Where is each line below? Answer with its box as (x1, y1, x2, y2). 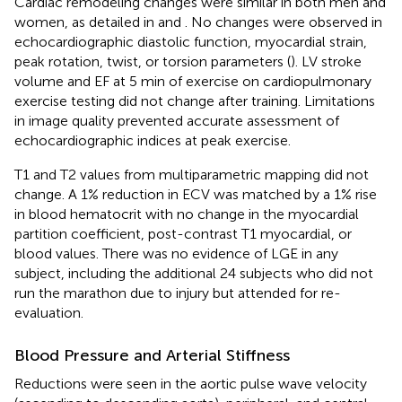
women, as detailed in (14, 13, 158, 31)
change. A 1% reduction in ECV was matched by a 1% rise (14, 186, 377, 204)
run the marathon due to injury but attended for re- (14, 284, 341, 302)
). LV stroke (291, 53, 362, 71)
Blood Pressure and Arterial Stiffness (14, 345, 290, 366)
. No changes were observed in (185, 13, 382, 31)
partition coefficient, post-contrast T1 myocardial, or (14, 225, 352, 243)
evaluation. (14, 304, 83, 322)
